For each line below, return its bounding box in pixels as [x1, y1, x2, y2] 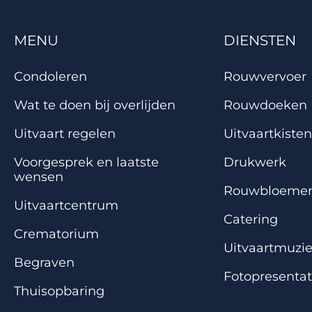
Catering [223, 211, 278, 227]
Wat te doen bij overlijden [14, 97, 175, 113]
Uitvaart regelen [14, 125, 116, 141]
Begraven [14, 254, 75, 270]
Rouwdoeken [223, 97, 307, 113]
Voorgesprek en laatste [14, 154, 159, 170]
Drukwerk [223, 154, 286, 170]
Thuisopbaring [14, 283, 104, 299]
